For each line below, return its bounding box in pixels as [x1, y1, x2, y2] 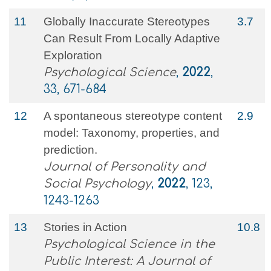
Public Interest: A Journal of [44, 255, 211, 267]
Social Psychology [44, 177, 151, 190]
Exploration [44, 49, 102, 62]
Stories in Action [44, 221, 127, 233]
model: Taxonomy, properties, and [44, 126, 220, 139]
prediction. [44, 143, 97, 156]
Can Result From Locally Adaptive [44, 32, 220, 45]
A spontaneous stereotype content [44, 109, 222, 122]
